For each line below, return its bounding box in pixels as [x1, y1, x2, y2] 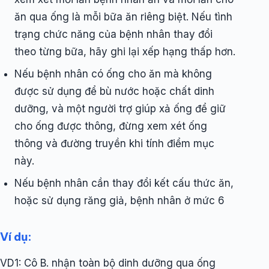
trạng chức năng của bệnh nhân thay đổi [14, 28, 213, 41]
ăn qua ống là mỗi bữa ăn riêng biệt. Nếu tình [14, 11, 232, 23]
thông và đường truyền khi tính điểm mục [14, 138, 214, 150]
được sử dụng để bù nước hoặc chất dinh [14, 85, 214, 98]
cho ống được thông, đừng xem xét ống [14, 120, 207, 133]
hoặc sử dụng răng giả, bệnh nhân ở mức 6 [14, 195, 225, 207]
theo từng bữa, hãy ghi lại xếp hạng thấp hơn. [14, 46, 235, 58]
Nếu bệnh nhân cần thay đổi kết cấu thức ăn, [14, 177, 234, 190]
